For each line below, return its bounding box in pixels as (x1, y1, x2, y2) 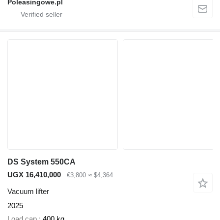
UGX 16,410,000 (7, 170, 61, 179)
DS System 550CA (7, 157, 76, 166)
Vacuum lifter (7, 187, 49, 196)
